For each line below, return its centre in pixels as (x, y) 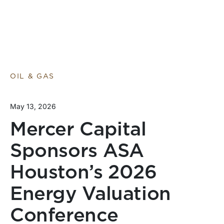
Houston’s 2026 (83, 173)
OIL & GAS (32, 76)
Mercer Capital (78, 130)
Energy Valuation (90, 194)
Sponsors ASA (77, 151)
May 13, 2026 (33, 106)
